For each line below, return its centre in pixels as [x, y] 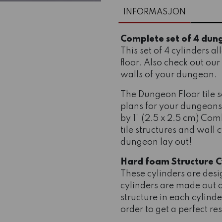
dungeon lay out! [156, 142]
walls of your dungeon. [169, 75]
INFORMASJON [154, 12]
